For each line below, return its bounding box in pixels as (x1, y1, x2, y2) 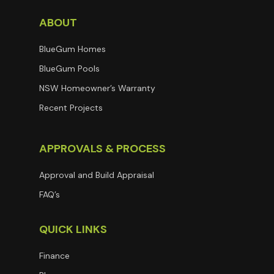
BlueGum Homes (39, 43, 106, 54)
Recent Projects (39, 102, 103, 113)
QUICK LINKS (39, 222, 107, 237)
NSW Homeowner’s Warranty (39, 83, 155, 94)
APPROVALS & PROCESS (39, 141, 166, 156)
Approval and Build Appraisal (39, 169, 154, 180)
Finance (39, 250, 70, 261)
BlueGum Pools (39, 63, 100, 74)
